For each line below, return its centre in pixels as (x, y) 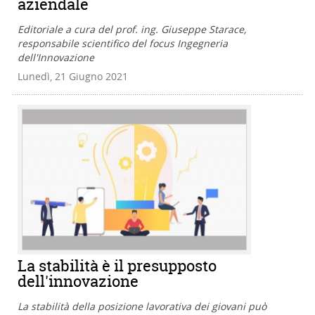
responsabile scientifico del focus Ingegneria (123, 44)
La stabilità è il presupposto (117, 265)
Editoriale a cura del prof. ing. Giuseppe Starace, (132, 30)
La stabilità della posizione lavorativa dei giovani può (142, 306)
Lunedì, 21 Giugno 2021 (73, 77)
